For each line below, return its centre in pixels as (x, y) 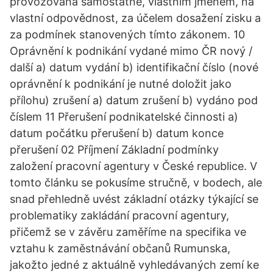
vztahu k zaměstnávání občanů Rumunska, (120, 248)
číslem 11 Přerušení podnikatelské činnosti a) (124, 117)
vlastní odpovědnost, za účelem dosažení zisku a (135, 18)
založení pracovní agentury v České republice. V (133, 166)
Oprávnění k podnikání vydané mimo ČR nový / (131, 51)
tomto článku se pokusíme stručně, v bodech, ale (136, 183)
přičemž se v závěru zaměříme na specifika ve (128, 232)
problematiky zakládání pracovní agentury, (119, 215)
